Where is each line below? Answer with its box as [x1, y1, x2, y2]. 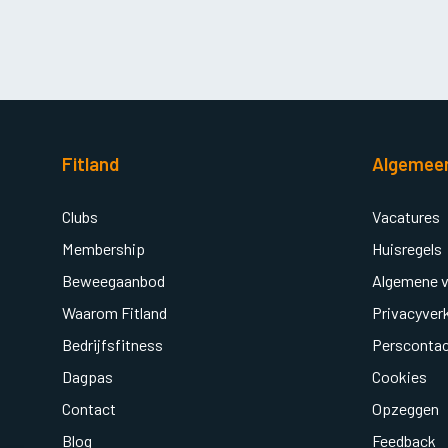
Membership [62, 239, 145, 259]
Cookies [372, 367, 427, 387]
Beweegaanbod [62, 271, 165, 291]
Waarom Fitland [62, 303, 167, 323]
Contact [62, 399, 116, 419]
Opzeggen [372, 399, 439, 419]
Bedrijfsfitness [62, 335, 163, 355]
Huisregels [372, 239, 442, 259]
